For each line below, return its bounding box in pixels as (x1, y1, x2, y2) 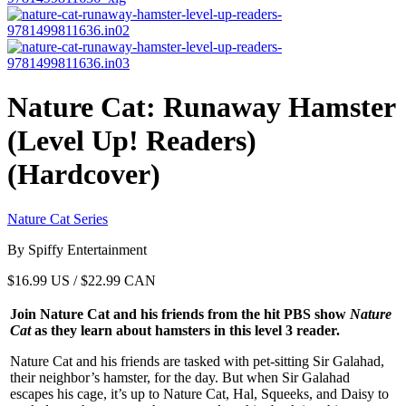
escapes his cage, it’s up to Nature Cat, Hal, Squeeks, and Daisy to (10, 385, 389, 401)
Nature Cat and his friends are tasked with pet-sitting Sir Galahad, (10, 353, 384, 369)
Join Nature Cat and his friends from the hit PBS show (10, 305, 350, 322)
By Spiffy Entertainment (7, 241, 147, 257)
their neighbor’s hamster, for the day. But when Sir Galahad (10, 369, 350, 385)
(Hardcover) (7, 158, 160, 191)
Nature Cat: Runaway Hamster (7, 91, 395, 124)
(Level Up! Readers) (7, 124, 256, 158)
